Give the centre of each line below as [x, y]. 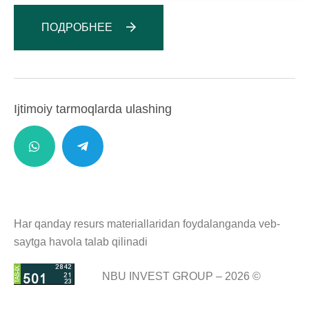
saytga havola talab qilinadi [81, 242]
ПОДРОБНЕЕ [77, 27]
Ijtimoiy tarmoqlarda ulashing [93, 109]
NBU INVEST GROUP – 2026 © [181, 276]
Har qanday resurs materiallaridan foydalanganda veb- [147, 224]
